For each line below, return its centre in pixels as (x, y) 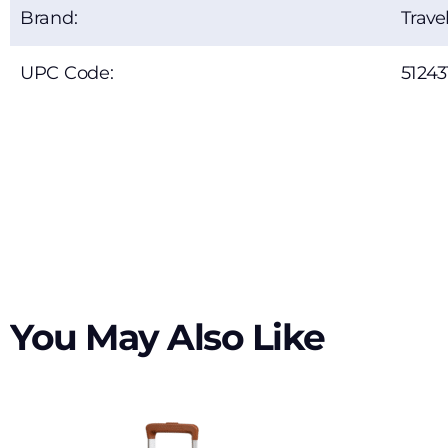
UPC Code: (67, 73)
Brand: (49, 18)
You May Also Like (167, 337)
